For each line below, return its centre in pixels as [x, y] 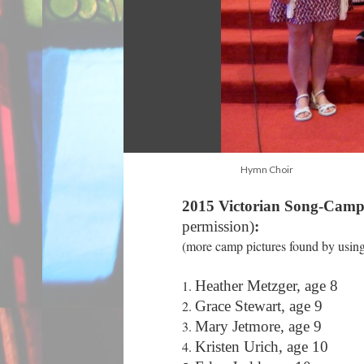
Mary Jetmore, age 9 [260, 326]
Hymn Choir [267, 169]
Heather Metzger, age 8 [269, 286]
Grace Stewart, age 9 [261, 306]
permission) [218, 226]
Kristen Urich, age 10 [264, 347]
